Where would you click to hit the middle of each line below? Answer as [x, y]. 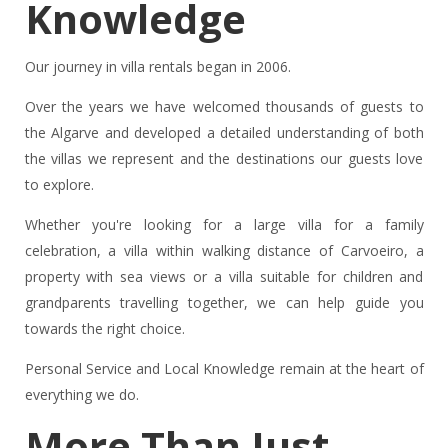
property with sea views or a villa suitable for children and [224, 277]
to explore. [59, 185]
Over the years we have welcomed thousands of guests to [224, 107]
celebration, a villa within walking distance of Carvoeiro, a [224, 251]
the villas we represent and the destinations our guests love [224, 159]
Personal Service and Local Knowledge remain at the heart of [224, 369]
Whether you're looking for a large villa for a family [224, 225]
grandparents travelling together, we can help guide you [224, 303]
